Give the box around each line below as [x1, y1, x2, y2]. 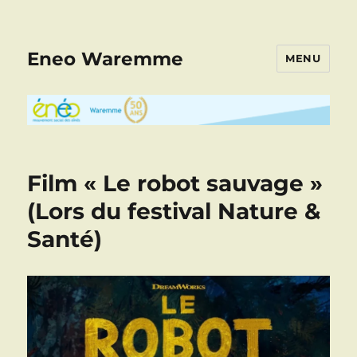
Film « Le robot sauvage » [27, 170, 324, 197]
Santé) [27, 226, 103, 253]
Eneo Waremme [27, 47, 184, 70]
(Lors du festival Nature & [27, 198, 321, 225]
